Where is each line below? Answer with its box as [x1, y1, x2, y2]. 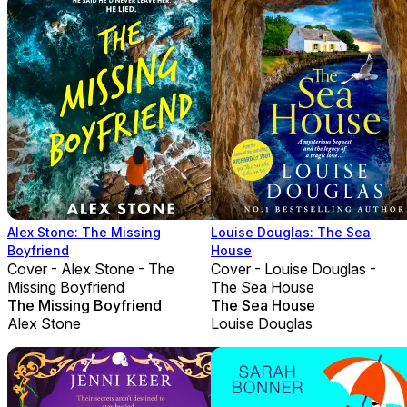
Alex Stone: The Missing [7, 223, 161, 240]
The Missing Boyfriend [7, 295, 162, 314]
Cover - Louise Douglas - [211, 259, 376, 278]
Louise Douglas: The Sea [211, 223, 371, 240]
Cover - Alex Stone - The [7, 259, 174, 278]
